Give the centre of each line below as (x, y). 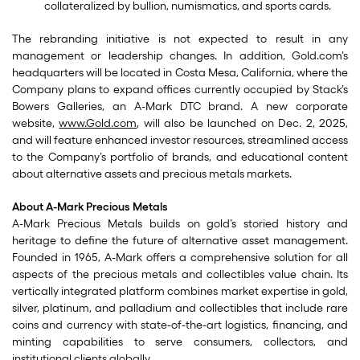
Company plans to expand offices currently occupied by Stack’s (180, 90)
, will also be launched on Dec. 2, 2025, (243, 123)
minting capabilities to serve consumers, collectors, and (180, 342)
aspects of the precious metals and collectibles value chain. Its (180, 274)
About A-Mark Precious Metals (90, 207)
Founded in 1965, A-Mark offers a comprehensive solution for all (180, 258)
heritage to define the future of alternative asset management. (180, 241)
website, (36, 123)
